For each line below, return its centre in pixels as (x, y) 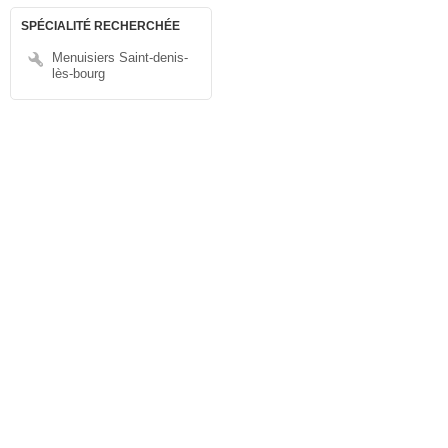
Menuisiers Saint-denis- (120, 57)
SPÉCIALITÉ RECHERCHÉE (100, 26)
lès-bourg (78, 73)
